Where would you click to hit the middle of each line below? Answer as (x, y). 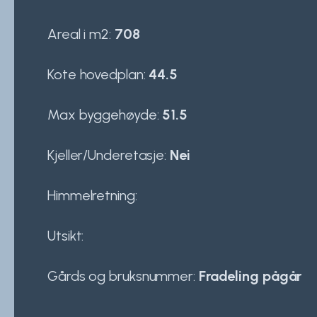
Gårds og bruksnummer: (123, 276)
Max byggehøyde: (105, 114)
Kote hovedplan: (98, 74)
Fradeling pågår (250, 276)
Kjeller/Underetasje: (109, 155)
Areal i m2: (81, 34)
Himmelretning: (92, 195)
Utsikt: (66, 235)
